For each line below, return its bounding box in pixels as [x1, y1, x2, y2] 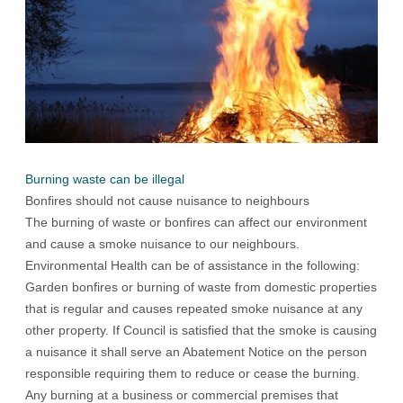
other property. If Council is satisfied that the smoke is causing [25, 322, 377, 337]
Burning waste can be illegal [25, 171, 184, 186]
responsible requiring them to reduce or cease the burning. [25, 365, 360, 381]
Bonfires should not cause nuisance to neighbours [25, 193, 309, 208]
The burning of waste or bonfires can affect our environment [25, 214, 367, 229]
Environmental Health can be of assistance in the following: [25, 257, 360, 273]
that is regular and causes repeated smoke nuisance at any [25, 300, 363, 316]
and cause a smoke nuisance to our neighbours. [25, 236, 300, 251]
